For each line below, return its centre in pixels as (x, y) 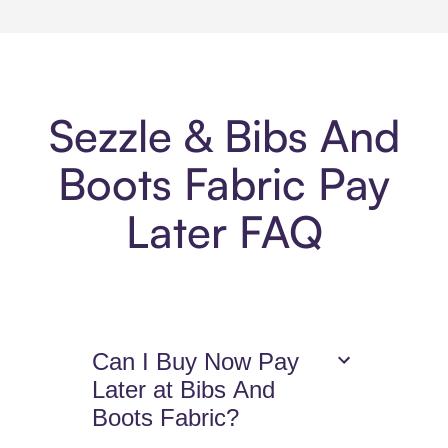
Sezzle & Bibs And (224, 136)
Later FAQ (224, 232)
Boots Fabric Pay (224, 184)
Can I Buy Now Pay (196, 362)
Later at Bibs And (184, 390)
